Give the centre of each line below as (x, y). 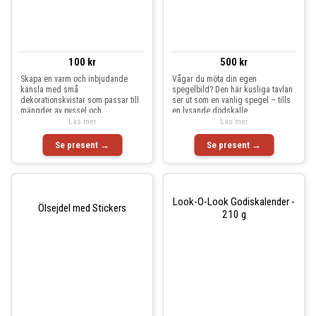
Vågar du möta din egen (214, 79)
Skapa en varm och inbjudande (74, 79)
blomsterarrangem (53, 121)
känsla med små (49, 90)
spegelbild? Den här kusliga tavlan (232, 90)
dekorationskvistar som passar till (80, 100)
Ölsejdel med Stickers (82, 208)
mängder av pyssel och (61, 111)
